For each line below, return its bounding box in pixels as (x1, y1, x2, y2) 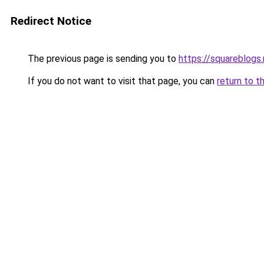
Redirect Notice (11, 14, 91, 28)
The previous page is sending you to (25, 53, 179, 64)
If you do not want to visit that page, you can (25, 75, 217, 87)
